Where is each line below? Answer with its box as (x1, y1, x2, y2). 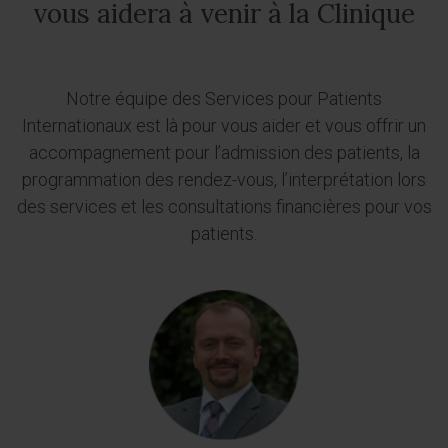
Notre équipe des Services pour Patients (66, 88, 382, 109)
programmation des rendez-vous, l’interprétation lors (22, 169, 426, 190)
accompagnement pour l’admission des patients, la (28, 142, 420, 163)
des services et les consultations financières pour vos (16, 196, 432, 217)
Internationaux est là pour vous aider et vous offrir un (22, 115, 426, 136)
